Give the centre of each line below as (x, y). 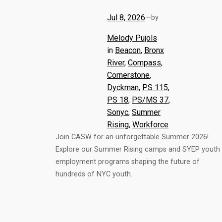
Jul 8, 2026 (126, 17)
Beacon (128, 50)
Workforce (150, 124)
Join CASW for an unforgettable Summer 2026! (132, 137)
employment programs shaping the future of (128, 162)
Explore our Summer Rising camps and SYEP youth (138, 149)
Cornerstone (128, 75)
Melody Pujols (132, 38)
